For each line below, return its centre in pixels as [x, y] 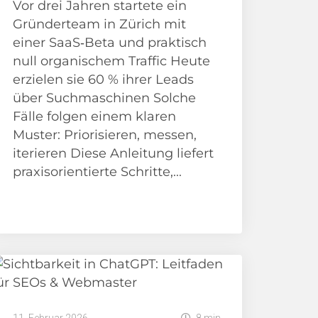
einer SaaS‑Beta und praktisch [109, 43]
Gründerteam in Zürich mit [99, 24]
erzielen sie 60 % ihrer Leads [103, 80]
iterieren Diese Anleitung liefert [113, 154]
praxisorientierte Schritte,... [97, 172]
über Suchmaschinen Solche [104, 98]
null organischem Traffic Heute [111, 61]
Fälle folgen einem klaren [94, 117]
